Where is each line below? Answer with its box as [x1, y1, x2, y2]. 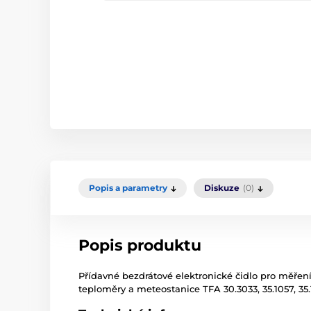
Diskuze [204, 183, 239, 194]
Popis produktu [78, 236, 201, 255]
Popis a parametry [89, 183, 167, 194]
